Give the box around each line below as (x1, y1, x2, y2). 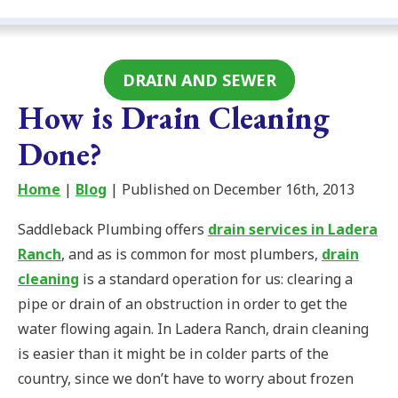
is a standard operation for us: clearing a (79, 269, 353, 290)
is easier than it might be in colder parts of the (18, 344, 329, 364)
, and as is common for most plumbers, (61, 244, 322, 265)
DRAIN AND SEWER (122, 69, 276, 92)
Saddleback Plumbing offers (18, 219, 208, 240)
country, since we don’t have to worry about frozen (18, 369, 354, 389)
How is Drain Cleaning (18, 97, 330, 139)
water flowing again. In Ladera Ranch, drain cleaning (18, 319, 369, 339)
